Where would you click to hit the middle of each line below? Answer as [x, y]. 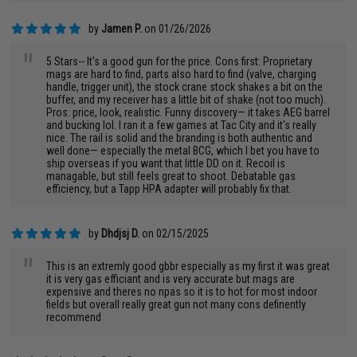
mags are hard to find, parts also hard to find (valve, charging [182, 74]
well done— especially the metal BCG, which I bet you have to [183, 151]
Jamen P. [122, 29]
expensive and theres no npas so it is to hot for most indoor [182, 292]
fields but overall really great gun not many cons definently [177, 304]
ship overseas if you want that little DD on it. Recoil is [166, 163]
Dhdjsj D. [121, 233]
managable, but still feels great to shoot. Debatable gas [171, 176]
